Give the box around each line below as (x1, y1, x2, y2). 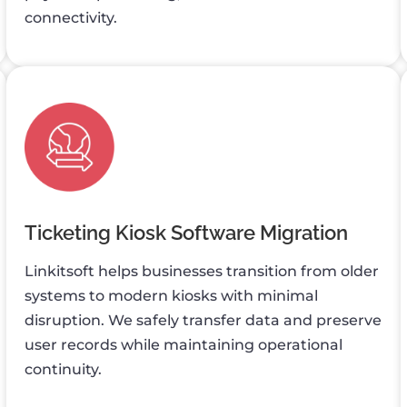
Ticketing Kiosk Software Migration (25, 221, 349, 245)
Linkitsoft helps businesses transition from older (25, 263, 380, 281)
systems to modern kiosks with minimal (25, 287, 319, 305)
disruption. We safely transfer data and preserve (25, 312, 382, 330)
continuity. (25, 361, 103, 379)
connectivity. (25, 8, 118, 26)
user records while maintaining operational (25, 336, 343, 354)
